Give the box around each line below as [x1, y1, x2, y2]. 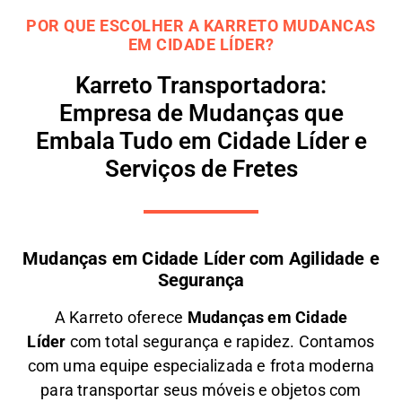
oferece [123, 308, 188, 328]
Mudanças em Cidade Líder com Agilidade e [22, 248, 380, 270]
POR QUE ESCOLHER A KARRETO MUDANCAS [26, 16, 376, 36]
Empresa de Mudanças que [58, 100, 344, 127]
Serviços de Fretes [104, 155, 298, 183]
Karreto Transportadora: [75, 72, 327, 100]
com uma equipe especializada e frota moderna [27, 356, 375, 376]
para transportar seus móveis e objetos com [40, 380, 362, 400]
